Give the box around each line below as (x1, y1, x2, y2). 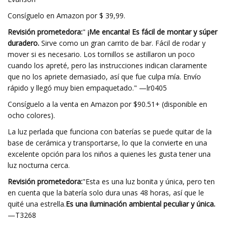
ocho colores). (8, 110, 55, 120)
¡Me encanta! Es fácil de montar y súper (85, 27, 217, 37)
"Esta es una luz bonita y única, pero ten (82, 177, 215, 186)
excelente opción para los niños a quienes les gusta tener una (8, 149, 211, 159)
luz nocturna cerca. (8, 160, 70, 170)
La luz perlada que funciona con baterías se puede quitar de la (8, 127, 212, 136)
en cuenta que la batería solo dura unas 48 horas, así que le (8, 188, 204, 197)
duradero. (8, 38, 39, 48)
